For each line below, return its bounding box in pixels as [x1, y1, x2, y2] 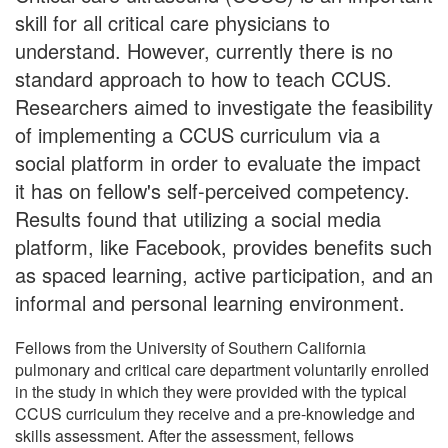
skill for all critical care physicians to [15, 7, 330, 37]
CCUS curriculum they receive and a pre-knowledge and [15, 401, 415, 425]
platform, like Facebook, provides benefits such [15, 231, 432, 261]
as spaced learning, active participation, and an [15, 259, 433, 289]
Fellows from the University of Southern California [15, 335, 366, 359]
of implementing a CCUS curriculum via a [15, 119, 380, 149]
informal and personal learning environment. [15, 287, 405, 317]
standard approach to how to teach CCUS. [15, 63, 392, 93]
